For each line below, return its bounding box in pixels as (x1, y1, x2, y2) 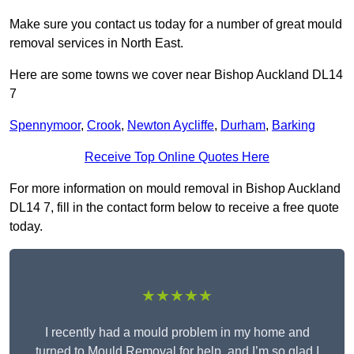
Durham (220, 119, 265, 133)
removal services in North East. (9, 36, 183, 51)
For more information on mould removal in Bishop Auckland (9, 182, 341, 196)
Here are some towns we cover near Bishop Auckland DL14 (9, 68, 343, 82)
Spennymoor (9, 119, 81, 133)
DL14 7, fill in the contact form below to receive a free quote (9, 201, 339, 215)
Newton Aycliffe (127, 119, 214, 133)
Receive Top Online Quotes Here (85, 150, 269, 164)
